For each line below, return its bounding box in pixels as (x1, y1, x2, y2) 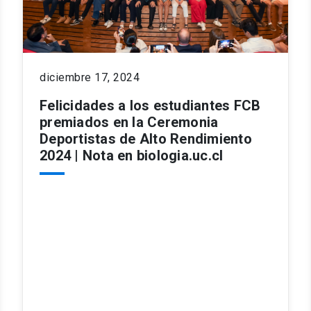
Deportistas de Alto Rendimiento (40, 130, 252, 147)
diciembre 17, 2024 (40, 70, 140, 84)
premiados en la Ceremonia (40, 113, 219, 131)
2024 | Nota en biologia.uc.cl (40, 146, 224, 164)
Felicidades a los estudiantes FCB (40, 96, 261, 114)
